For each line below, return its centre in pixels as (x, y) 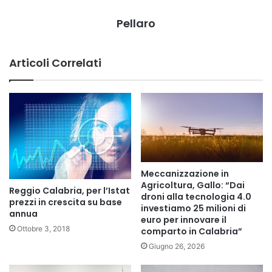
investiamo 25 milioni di (193, 208)
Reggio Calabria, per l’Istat (70, 190)
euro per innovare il (184, 219)
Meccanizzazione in (185, 173)
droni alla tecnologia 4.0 (196, 196)
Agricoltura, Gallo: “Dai (193, 185)
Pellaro (136, 24)
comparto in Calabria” (192, 231)
